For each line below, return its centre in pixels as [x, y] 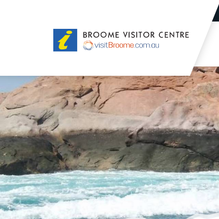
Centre [65, 57]
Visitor [65, 46]
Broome [68, 34]
